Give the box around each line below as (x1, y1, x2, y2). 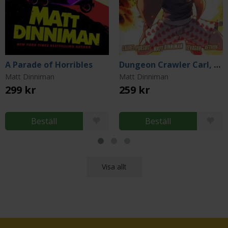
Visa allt (101, 161, 127, 172)
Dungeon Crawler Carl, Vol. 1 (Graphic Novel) (214, 59, 220, 70)
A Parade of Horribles (5, 59, 93, 70)
